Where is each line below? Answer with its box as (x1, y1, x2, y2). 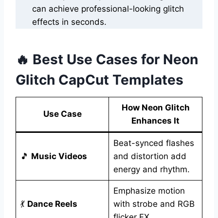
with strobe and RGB (113, 199, 195, 209)
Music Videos (31, 151, 87, 161)
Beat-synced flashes (113, 138, 194, 148)
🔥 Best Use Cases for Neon (16, 51, 198, 68)
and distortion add (113, 151, 186, 161)
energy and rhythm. (113, 164, 190, 174)
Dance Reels (27, 199, 77, 209)
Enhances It (131, 115, 180, 126)
